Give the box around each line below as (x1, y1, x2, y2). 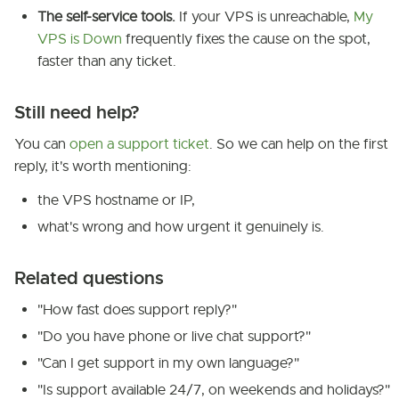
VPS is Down (37, 30, 122, 48)
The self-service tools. (37, 8, 175, 26)
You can (14, 135, 69, 153)
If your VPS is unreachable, (175, 8, 354, 26)
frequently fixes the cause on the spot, (122, 30, 370, 48)
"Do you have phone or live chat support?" (37, 328, 311, 346)
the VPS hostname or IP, (37, 191, 195, 209)
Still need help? (14, 102, 140, 124)
